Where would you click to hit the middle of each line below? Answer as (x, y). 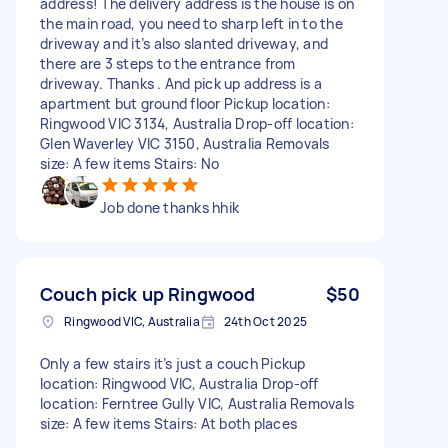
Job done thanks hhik (169, 207)
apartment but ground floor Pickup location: (185, 103)
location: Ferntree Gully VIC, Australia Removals (197, 403)
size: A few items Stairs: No (129, 163)
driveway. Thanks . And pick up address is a (181, 83)
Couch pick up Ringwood (148, 293)
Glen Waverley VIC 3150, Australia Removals (185, 143)
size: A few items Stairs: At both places (168, 423)
